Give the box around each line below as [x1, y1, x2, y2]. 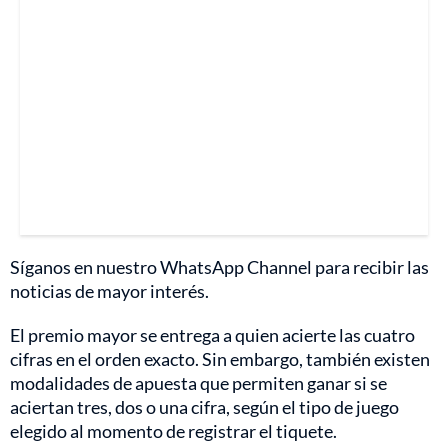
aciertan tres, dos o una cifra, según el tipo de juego [10, 396, 399, 419]
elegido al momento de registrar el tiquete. [10, 420, 337, 443]
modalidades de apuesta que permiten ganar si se [10, 372, 387, 395]
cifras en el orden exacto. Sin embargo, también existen [10, 348, 430, 371]
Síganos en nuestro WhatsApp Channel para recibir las [10, 256, 429, 279]
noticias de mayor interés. [10, 280, 209, 303]
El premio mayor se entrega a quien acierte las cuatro [10, 324, 415, 347]
